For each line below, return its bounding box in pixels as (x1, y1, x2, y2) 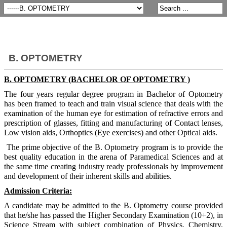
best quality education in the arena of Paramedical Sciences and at (4, 152, 223, 161)
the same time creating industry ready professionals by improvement (4, 162, 223, 171)
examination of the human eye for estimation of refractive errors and (4, 108, 223, 118)
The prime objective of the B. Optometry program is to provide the (4, 142, 223, 152)
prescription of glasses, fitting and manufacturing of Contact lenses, (4, 118, 223, 127)
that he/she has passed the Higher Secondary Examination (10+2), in (4, 210, 223, 219)
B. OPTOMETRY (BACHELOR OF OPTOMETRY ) (4, 74, 190, 84)
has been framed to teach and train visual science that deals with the (4, 99, 223, 108)
